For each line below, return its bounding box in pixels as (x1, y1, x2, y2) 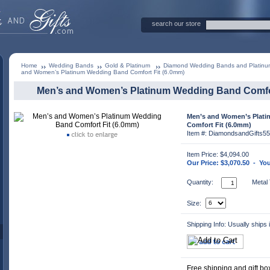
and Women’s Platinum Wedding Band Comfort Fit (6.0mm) (21, 69, 184, 75)
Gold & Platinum (105, 62, 152, 69)
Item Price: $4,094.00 (187, 151, 249, 158)
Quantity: (187, 178, 213, 186)
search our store (152, 20, 201, 27)
